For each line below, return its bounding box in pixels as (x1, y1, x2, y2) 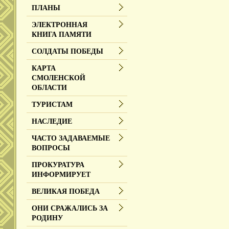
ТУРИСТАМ (32, 101, 73, 108)
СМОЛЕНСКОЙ (32, 74, 85, 82)
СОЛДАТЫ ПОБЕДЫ (32, 48, 103, 55)
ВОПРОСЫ (32, 144, 70, 152)
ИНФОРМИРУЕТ (32, 171, 90, 178)
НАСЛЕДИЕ (32, 118, 72, 125)
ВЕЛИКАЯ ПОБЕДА (32, 188, 100, 195)
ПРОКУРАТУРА (32, 161, 84, 169)
